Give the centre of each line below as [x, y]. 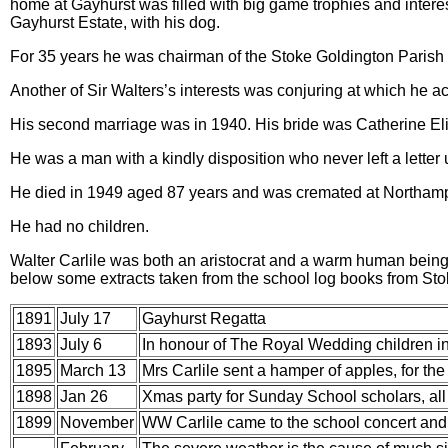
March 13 [93, 370]
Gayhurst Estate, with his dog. [115, 22]
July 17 [85, 318]
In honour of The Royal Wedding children [287, 344]
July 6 [81, 344]
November [97, 422]
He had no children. [79, 226]
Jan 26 [84, 396]
